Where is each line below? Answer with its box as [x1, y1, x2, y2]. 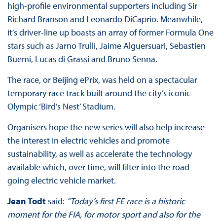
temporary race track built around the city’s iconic [7, 87, 190, 99]
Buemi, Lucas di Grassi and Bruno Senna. [7, 53, 157, 65]
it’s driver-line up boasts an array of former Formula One [7, 27, 214, 38]
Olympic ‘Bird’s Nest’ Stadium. [7, 101, 115, 112]
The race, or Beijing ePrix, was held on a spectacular [7, 74, 197, 86]
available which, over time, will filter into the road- [7, 161, 192, 173]
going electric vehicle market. [7, 175, 116, 186]
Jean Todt [7, 195, 46, 207]
